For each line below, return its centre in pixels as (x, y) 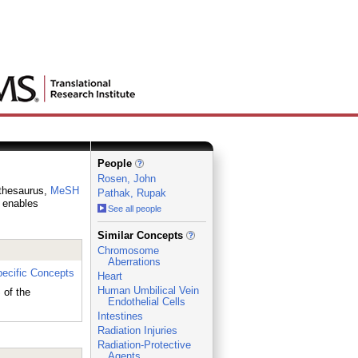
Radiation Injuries (137, 330)
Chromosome (128, 251)
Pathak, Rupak (131, 193)
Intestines (120, 316)
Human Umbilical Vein (148, 290)
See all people (134, 209)
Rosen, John (126, 179)
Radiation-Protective (144, 345)
